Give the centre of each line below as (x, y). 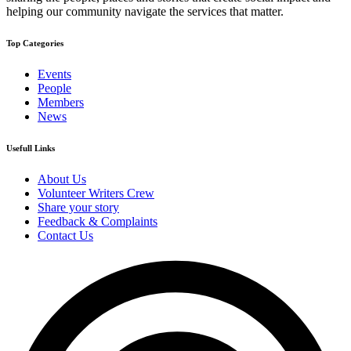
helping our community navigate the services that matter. (145, 12)
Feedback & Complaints (98, 222)
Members (61, 103)
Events (54, 74)
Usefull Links (31, 148)
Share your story (78, 208)
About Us (62, 179)
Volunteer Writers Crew (96, 194)
